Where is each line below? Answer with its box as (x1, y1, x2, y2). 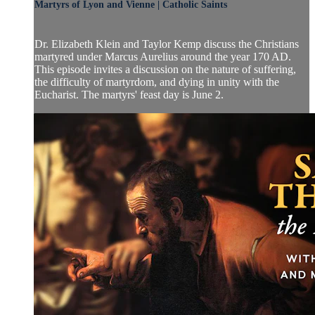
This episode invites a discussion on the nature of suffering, (34, 63, 296, 75)
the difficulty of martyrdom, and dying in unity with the (34, 75, 279, 88)
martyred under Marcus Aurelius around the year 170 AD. (34, 50, 291, 63)
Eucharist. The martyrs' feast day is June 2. (34, 88, 224, 101)
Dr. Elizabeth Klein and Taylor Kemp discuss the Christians (34, 37, 299, 50)
